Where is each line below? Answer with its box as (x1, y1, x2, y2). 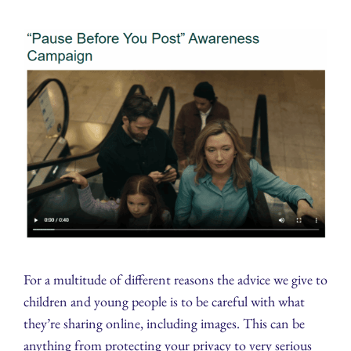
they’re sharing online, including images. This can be (24, 314, 305, 333)
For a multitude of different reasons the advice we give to (24, 270, 327, 289)
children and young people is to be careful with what (24, 292, 305, 311)
